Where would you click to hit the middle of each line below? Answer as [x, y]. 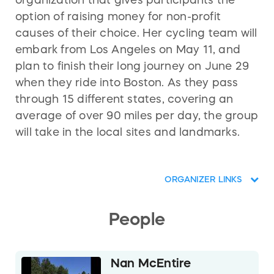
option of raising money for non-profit [118, 17]
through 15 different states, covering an [124, 99]
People [137, 219]
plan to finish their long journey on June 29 [132, 66]
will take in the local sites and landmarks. [128, 132]
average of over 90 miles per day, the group [137, 116]
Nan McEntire [151, 263]
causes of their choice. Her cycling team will [136, 33]
